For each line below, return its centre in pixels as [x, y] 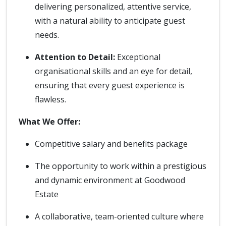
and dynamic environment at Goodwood [110, 180]
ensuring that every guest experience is [110, 85]
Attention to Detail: [75, 57]
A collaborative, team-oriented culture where [119, 216]
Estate [47, 194]
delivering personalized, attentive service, [113, 7]
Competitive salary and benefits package [111, 144]
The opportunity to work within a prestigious [121, 166]
